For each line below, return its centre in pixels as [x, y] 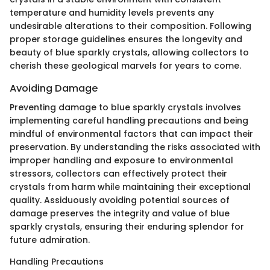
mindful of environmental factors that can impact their [131, 134]
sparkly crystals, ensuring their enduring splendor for [127, 227]
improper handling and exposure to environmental [121, 161]
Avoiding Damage [54, 88]
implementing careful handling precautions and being [129, 121]
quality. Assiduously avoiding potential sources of [120, 200]
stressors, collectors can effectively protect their [118, 174]
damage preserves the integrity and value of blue [120, 214]
